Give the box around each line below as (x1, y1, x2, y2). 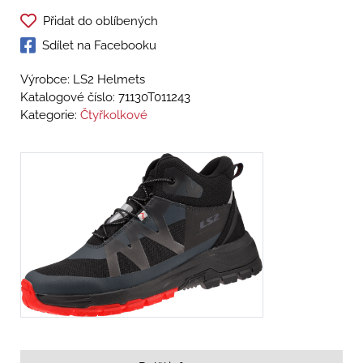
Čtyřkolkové (80, 108, 147, 123)
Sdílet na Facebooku (42, 38, 156, 53)
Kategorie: (20, 108, 80, 123)
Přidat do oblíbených (43, 14, 158, 29)
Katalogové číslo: (20, 90, 118, 105)
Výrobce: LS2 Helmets (20, 72, 145, 88)
